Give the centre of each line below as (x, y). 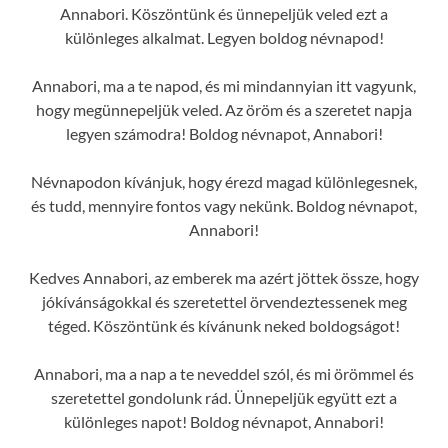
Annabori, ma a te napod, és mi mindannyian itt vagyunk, (224, 85)
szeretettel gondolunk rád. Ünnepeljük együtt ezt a (224, 397)
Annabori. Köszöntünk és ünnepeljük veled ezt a (224, 13)
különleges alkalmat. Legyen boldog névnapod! (224, 37)
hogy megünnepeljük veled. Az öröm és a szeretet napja (224, 109)
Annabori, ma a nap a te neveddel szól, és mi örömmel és (224, 373)
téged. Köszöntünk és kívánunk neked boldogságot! (224, 325)
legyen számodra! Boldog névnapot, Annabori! (224, 133)
